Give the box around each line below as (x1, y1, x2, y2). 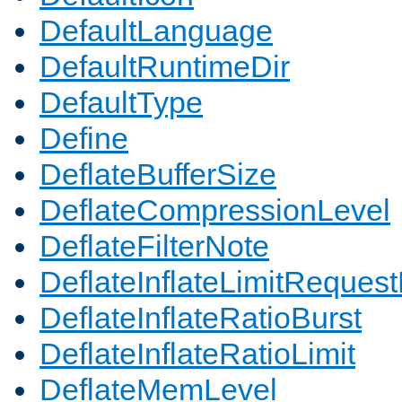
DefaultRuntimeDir (39, 49, 290, 84)
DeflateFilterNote (39, 229, 269, 264)
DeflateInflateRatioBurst (39, 301, 362, 336)
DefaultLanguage (39, 13, 273, 48)
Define (39, 121, 128, 156)
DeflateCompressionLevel (39, 193, 390, 228)
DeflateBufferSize (39, 157, 276, 192)
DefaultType (39, 85, 203, 120)
